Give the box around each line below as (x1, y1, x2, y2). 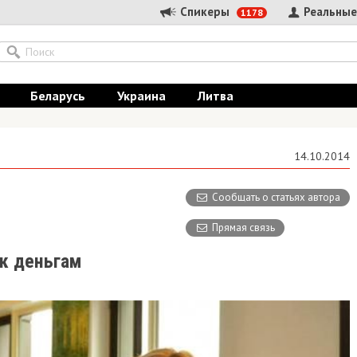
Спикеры (177, 4, 233, 20)
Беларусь (30, 88, 85, 104)
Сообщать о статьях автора (212, 190, 340, 204)
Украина (117, 88, 166, 104)
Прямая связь (212, 221, 275, 234)
